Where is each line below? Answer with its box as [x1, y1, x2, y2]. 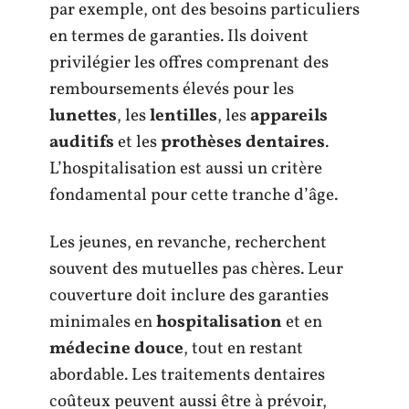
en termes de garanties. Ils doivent [49, 25, 309, 48]
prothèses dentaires [161, 131, 325, 154]
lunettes [49, 104, 117, 128]
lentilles [150, 104, 217, 128]
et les [114, 131, 161, 154]
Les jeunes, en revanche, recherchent [49, 230, 327, 255]
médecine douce [49, 336, 184, 361]
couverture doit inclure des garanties [49, 283, 329, 308]
